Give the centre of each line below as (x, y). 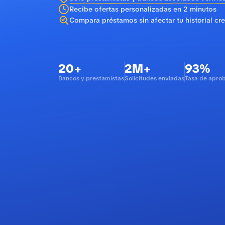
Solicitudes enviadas (154, 78)
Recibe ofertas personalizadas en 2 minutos (143, 9)
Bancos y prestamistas (91, 78)
